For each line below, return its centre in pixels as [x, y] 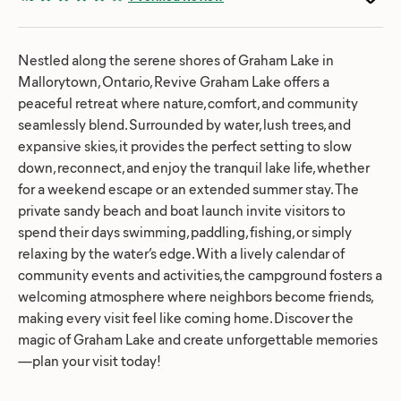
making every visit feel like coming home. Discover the [186, 317]
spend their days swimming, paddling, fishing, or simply [185, 231]
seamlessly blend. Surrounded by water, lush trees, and [184, 124]
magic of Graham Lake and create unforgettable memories [198, 338]
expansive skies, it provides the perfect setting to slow [185, 145]
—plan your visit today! [90, 360]
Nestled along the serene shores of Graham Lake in [176, 59]
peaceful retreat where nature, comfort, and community [188, 102]
